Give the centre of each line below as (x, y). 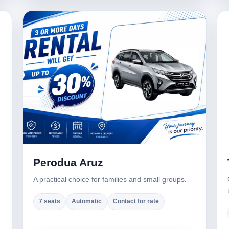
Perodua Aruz (68, 162)
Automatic (87, 201)
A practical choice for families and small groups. (110, 179)
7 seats (50, 201)
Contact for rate (136, 201)
